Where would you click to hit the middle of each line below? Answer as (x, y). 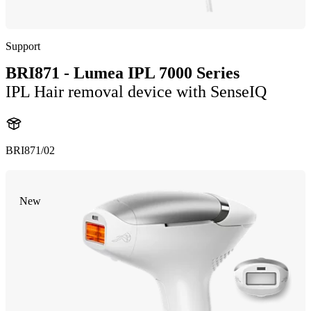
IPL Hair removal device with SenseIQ (136, 92)
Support (23, 46)
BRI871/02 (30, 150)
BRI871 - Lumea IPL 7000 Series (123, 73)
